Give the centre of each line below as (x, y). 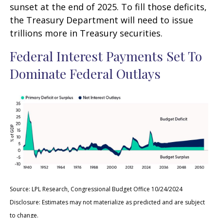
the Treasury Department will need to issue (101, 20)
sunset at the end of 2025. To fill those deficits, (108, 7)
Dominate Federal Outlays (85, 74)
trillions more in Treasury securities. (86, 33)
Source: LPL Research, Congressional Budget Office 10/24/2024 (96, 189)
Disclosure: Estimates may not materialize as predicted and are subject (107, 202)
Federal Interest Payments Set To (106, 56)
